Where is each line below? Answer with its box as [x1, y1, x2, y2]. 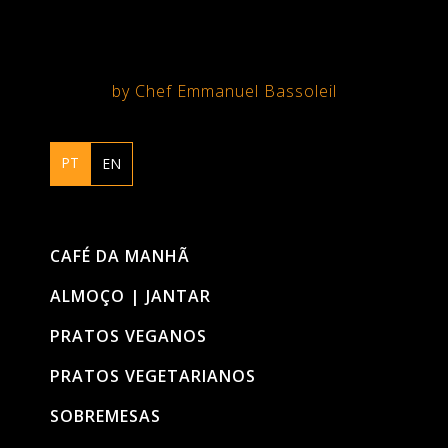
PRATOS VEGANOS [50, 325, 207, 347]
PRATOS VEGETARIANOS [50, 365, 256, 387]
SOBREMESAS [50, 405, 161, 427]
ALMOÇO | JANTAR [50, 285, 211, 307]
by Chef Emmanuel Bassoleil [111, 80, 337, 102]
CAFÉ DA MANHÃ [50, 245, 190, 267]
